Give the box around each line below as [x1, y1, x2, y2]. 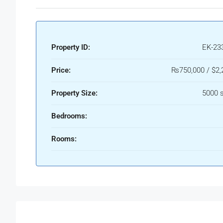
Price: [51, 66, 71, 75]
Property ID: [51, 43, 90, 52]
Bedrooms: [51, 111, 87, 121]
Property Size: [51, 89, 98, 98]
